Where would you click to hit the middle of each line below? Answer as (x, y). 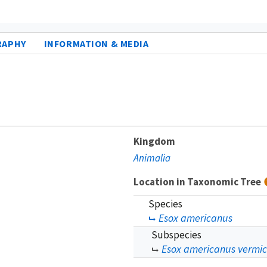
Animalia (152, 158)
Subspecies (176, 235)
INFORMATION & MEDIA (96, 43)
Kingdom (154, 141)
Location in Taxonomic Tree (198, 181)
